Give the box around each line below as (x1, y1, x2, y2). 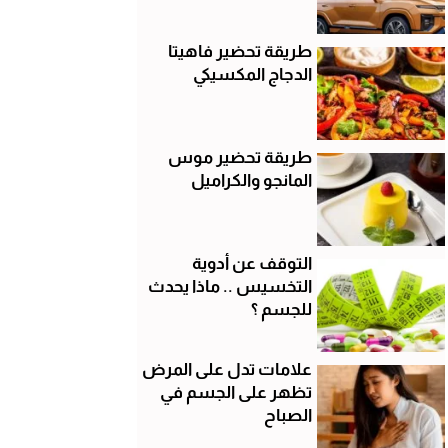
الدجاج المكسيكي (192, 64, 312, 84)
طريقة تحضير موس (167, 147, 312, 167)
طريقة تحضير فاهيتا (167, 41, 312, 61)
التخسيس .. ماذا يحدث (147, 276, 312, 296)
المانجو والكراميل (190, 170, 312, 190)
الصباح (263, 405, 312, 425)
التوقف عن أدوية (191, 253, 312, 273)
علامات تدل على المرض (141, 359, 312, 379)
